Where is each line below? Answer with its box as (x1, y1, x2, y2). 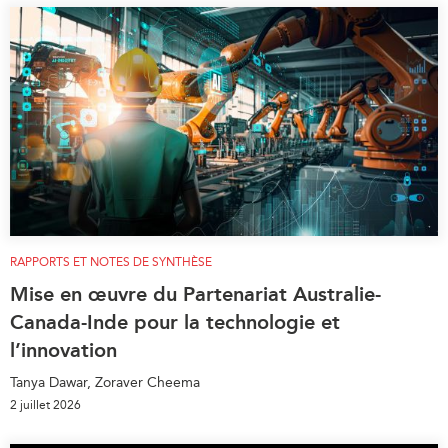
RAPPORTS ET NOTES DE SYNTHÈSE (10, 254, 212, 269)
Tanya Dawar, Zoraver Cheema (10, 373, 200, 391)
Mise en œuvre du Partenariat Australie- (10, 281, 381, 306)
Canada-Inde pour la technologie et (10, 309, 340, 334)
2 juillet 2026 (10, 397, 81, 412)
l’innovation (10, 337, 117, 362)
